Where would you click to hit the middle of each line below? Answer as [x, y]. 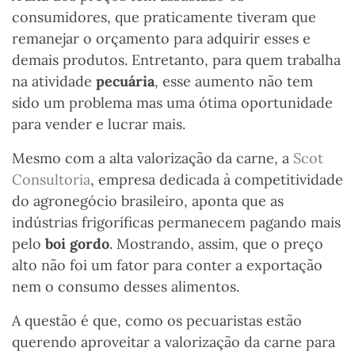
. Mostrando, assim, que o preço [216, 244]
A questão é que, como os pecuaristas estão [157, 321]
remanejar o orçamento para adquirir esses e [161, 39]
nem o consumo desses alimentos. [128, 287]
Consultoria [51, 180]
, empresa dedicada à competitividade [217, 180]
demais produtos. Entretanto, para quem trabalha [176, 60]
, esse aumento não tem [234, 82]
